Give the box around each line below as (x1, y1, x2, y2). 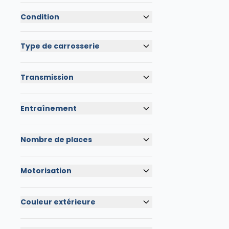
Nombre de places (20, 134, 92, 145)
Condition (20, 12, 59, 22)
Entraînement (20, 103, 77, 113)
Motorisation (20, 166, 72, 176)
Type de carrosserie (20, 41, 100, 51)
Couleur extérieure (20, 197, 96, 207)
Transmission (20, 72, 74, 82)
